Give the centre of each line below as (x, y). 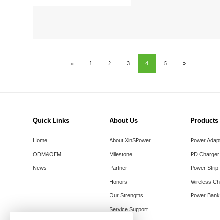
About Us (123, 121)
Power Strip (204, 168)
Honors (118, 181)
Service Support (128, 209)
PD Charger (205, 154)
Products (204, 121)
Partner (118, 168)
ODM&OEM (47, 154)
